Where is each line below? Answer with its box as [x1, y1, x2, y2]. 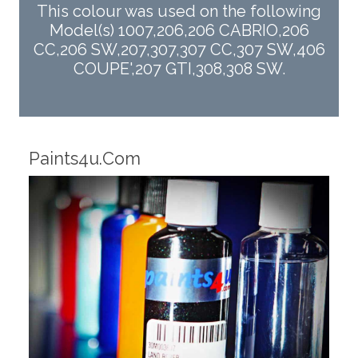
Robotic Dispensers [58, 174, 216, 195]
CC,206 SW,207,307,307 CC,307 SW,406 [33, 40, 325, 60]
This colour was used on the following [37, 2, 321, 22]
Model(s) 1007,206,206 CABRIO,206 [49, 21, 309, 41]
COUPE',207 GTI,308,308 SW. [73, 59, 285, 79]
